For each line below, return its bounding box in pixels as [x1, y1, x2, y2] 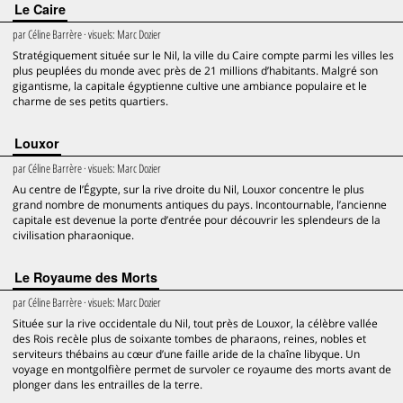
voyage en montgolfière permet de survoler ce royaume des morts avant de [13, 362, 391, 377]
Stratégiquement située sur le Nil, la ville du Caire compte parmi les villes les [13, 48, 394, 63]
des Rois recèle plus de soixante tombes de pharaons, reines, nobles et [13, 331, 366, 346]
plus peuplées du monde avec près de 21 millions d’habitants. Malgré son [13, 63, 378, 78]
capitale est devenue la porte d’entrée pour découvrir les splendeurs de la [13, 212, 381, 228]
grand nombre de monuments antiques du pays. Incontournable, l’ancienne [13, 197, 387, 212]
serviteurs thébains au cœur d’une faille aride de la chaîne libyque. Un [13, 346, 360, 362]
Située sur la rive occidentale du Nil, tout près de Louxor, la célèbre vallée [13, 316, 378, 331]
